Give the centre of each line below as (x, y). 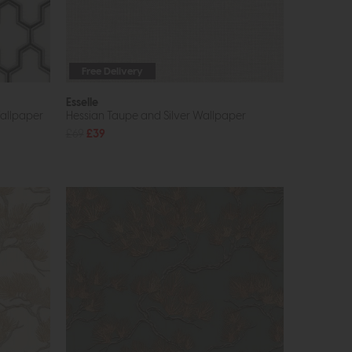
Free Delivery (112, 72)
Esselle (82, 103)
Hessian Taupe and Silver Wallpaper (156, 116)
